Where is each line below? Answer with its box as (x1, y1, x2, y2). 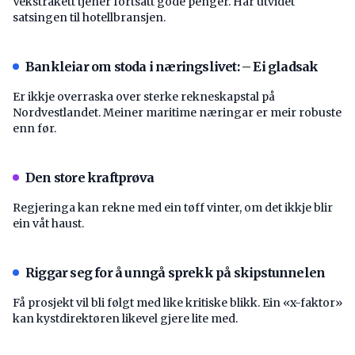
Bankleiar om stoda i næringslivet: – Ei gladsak (25, 58, 319, 74)
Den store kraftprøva (25, 169, 154, 185)
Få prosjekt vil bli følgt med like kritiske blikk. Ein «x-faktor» (13, 295, 342, 310)
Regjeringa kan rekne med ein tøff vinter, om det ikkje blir (13, 200, 333, 215)
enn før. (13, 120, 56, 136)
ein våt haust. (13, 216, 84, 231)
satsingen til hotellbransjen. (13, 10, 166, 25)
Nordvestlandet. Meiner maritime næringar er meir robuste (13, 105, 342, 120)
